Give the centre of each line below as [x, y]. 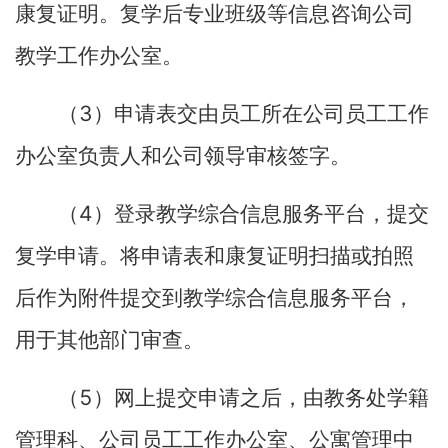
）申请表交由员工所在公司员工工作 [261, 114]
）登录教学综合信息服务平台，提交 [261, 214]
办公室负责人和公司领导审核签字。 [183, 156]
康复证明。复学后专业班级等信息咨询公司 [214, 14]
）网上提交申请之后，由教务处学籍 [261, 398]
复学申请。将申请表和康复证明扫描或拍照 [214, 256]
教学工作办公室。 [99, 56]
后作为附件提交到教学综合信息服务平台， [214, 298]
